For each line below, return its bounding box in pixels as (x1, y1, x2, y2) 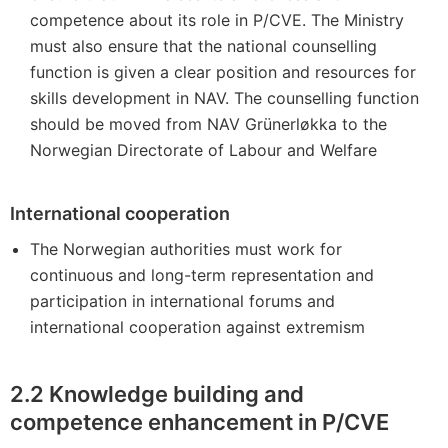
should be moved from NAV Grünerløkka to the (30, 114, 387, 134)
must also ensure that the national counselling (30, 36, 377, 56)
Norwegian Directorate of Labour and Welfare (30, 140, 377, 160)
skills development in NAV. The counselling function (30, 88, 419, 108)
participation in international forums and (30, 291, 335, 311)
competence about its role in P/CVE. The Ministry (30, 10, 404, 30)
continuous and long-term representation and (30, 265, 374, 285)
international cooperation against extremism (30, 317, 365, 337)
